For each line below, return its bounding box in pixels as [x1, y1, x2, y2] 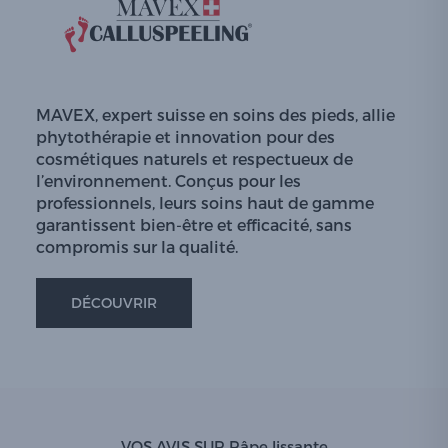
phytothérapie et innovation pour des [36, 127, 335, 146]
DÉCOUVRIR [71, 294, 157, 311]
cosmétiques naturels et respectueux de [36, 149, 353, 168]
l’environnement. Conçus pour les [36, 171, 301, 190]
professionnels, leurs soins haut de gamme [36, 193, 374, 212]
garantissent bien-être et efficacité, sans [36, 215, 352, 234]
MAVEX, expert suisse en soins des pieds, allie [36, 105, 395, 124]
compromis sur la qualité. [36, 237, 238, 256]
